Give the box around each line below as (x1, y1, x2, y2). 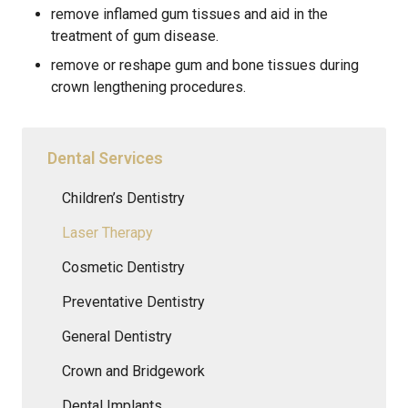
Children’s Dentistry (62, 189, 185, 207)
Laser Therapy (62, 223, 153, 241)
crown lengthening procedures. (51, 78, 246, 96)
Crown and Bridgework (62, 362, 205, 380)
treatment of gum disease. (51, 27, 219, 45)
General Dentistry (62, 327, 172, 345)
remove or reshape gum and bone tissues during (51, 56, 359, 74)
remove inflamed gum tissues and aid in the (51, 5, 328, 23)
